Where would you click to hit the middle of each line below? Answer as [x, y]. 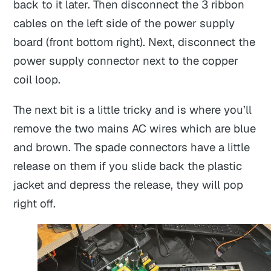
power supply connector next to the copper [126, 61]
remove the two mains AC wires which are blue [135, 128]
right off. [35, 203]
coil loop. [37, 80]
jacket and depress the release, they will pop [129, 184]
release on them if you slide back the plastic [128, 165]
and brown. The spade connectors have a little [132, 147]
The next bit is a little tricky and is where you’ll [133, 109]
